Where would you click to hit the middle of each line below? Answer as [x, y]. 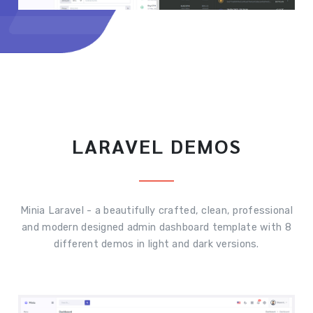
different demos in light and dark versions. [156, 244]
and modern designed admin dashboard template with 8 [156, 227]
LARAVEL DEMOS [156, 145]
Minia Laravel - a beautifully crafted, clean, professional [156, 210]
